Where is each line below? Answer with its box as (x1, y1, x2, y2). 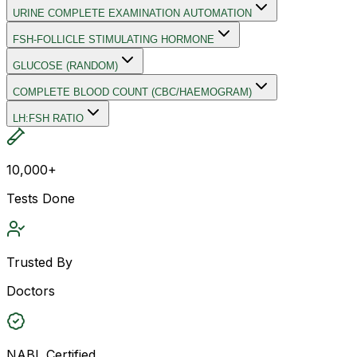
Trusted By (6, 253, 73, 270)
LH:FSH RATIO (13, 112, 84, 124)
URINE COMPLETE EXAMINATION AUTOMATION (13, 6, 252, 19)
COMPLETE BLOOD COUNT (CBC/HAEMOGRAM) (13, 85, 252, 98)
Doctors (6, 282, 55, 299)
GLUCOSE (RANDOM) (13, 59, 118, 72)
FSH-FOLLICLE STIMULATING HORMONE (13, 33, 214, 45)
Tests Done (6, 190, 75, 206)
